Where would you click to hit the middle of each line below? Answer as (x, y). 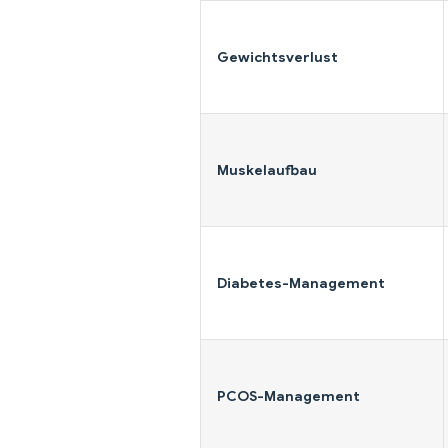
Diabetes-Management (301, 282)
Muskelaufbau (267, 169)
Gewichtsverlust (277, 56)
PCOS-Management (288, 395)
